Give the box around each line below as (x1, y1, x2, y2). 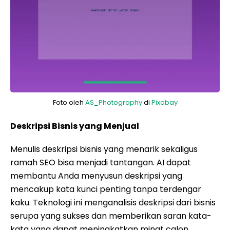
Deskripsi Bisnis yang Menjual (10, 120, 139, 132)
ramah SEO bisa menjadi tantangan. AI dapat (10, 157, 191, 168)
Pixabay (151, 98, 178, 107)
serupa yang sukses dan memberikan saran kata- (10, 210, 212, 222)
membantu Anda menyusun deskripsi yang (10, 170, 182, 182)
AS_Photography (85, 98, 142, 107)
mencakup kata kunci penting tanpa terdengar (10, 183, 201, 195)
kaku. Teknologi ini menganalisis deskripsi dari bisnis (10, 197, 216, 208)
